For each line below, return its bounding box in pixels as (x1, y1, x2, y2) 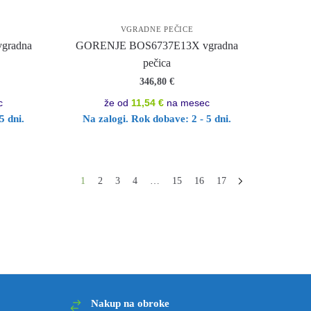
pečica (143, 57, 171, 69)
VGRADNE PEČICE (120, 25, 194, 34)
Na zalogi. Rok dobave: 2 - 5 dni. (83, 113, 232, 125)
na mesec (164, 97, 210, 109)
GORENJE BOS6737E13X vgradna (76, 40, 239, 52)
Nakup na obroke (90, 297, 169, 309)
